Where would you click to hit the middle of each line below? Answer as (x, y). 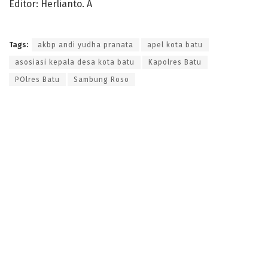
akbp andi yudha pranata (86, 45)
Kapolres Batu (175, 62)
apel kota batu (175, 45)
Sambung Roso (101, 79)
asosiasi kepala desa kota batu (75, 62)
